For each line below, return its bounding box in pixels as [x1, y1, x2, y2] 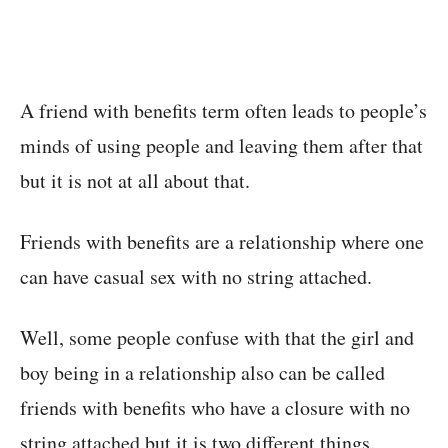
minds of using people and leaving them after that [20, 131, 423, 159]
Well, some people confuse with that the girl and [20, 323, 414, 351]
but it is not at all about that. [20, 166, 250, 194]
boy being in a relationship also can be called [20, 358, 385, 386]
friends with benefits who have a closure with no [20, 393, 410, 421]
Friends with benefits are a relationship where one [20, 227, 424, 255]
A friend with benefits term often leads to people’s [20, 96, 427, 124]
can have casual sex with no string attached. [20, 262, 372, 290]
